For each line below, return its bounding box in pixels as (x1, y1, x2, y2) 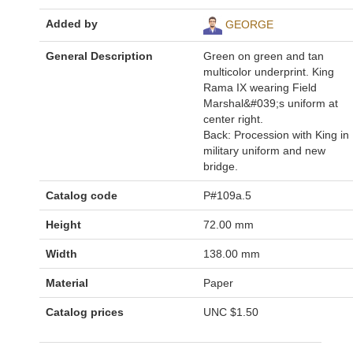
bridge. (203, 159, 238, 173)
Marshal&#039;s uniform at (203, 96, 338, 110)
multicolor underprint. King (203, 65, 334, 78)
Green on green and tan (203, 49, 324, 62)
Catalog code (46, 188, 117, 202)
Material (46, 276, 88, 289)
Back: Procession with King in (203, 128, 349, 141)
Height (46, 217, 81, 231)
